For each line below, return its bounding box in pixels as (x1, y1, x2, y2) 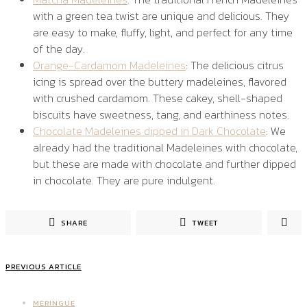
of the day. (33, 40, 85, 58)
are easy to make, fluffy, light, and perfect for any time (33, 24, 293, 41)
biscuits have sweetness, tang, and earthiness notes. (33, 106, 289, 123)
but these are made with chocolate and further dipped (33, 156, 296, 173)
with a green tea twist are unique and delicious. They (33, 8, 289, 25)
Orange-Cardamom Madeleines (33, 57, 186, 74)
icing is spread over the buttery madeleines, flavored (33, 73, 286, 90)
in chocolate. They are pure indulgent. (33, 172, 215, 189)
